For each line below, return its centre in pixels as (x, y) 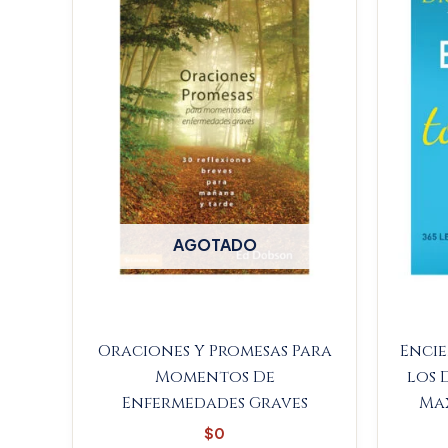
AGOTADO (214, 244)
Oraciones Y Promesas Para (214, 350)
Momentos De (214, 376)
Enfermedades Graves (214, 402)
